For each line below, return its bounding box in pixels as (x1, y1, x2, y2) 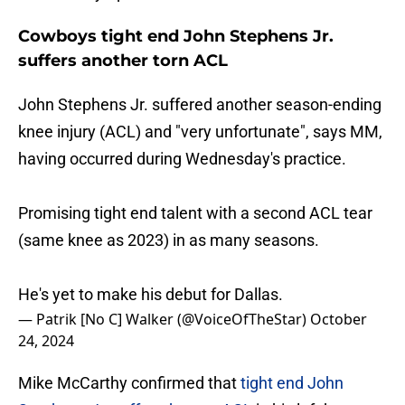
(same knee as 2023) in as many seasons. (18, 231, 319, 250)
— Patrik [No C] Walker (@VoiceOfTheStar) (18, 309, 310, 330)
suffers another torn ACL (18, 51, 228, 71)
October (310, 309, 367, 330)
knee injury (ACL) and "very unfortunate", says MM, (18, 122, 382, 142)
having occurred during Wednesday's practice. (18, 149, 346, 169)
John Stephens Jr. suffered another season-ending (18, 95, 381, 115)
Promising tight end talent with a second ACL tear (18, 203, 372, 223)
